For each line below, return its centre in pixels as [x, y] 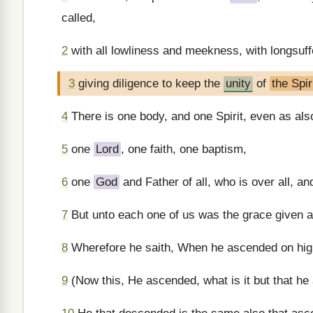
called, [79, 18]
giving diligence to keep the [149, 83]
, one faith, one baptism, [184, 149]
